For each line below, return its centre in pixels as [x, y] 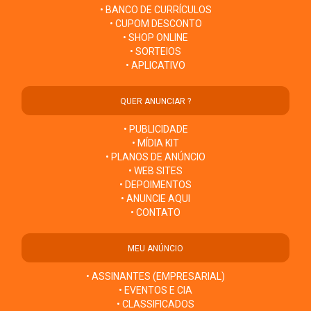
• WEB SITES [155, 170]
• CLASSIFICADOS [155, 304]
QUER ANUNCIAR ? [155, 101]
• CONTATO [155, 212]
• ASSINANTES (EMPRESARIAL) [155, 276]
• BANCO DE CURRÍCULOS [155, 9]
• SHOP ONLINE [155, 37]
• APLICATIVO [155, 65]
